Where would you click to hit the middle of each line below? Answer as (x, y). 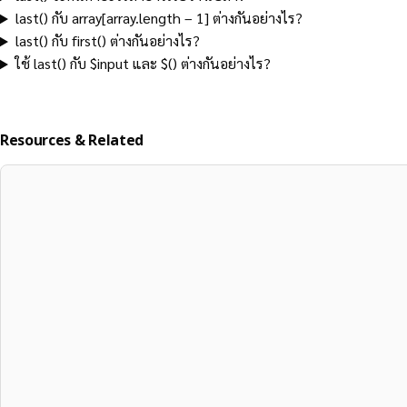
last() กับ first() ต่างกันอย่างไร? (107, 41)
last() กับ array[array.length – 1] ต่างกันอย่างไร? (159, 18)
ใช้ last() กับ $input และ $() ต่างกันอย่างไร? (143, 64)
